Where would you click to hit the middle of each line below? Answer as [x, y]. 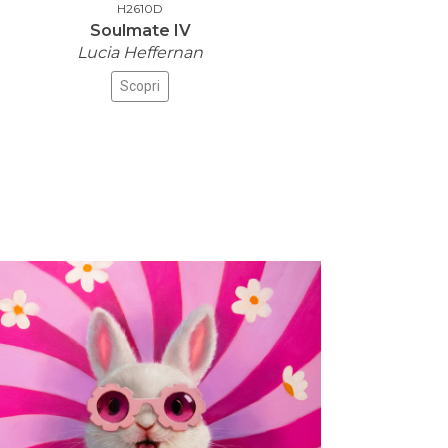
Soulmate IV [140, 30]
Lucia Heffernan [140, 52]
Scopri [140, 85]
